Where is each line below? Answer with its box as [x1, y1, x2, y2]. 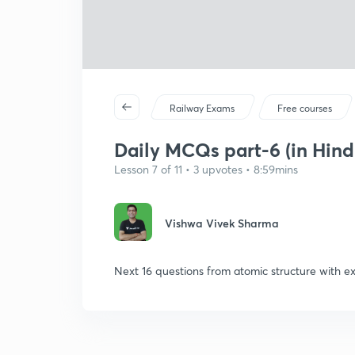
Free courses [277, 102, 333, 114]
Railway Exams [170, 102, 235, 114]
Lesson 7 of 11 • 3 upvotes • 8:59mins [114, 162, 298, 177]
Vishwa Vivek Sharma [165, 216, 279, 231]
